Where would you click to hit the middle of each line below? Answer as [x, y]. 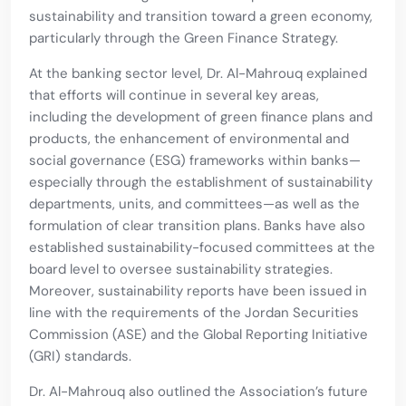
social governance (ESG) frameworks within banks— [195, 161]
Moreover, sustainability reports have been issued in [198, 291]
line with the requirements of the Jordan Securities [194, 313]
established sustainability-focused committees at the [202, 248]
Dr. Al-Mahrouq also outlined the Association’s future [198, 392]
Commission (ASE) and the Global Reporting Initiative [198, 335]
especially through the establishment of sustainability [201, 183]
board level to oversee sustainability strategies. [181, 270]
